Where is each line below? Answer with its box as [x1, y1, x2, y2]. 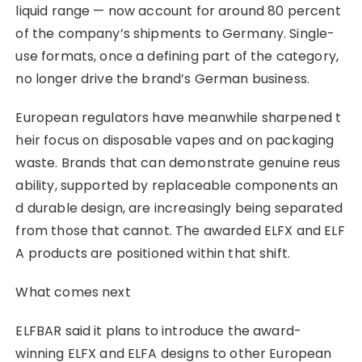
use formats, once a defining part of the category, [15, 46, 343, 65]
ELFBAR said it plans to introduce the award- [15, 321, 302, 340]
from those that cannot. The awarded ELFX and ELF [15, 221, 345, 240]
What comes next [15, 282, 131, 301]
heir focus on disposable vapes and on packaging [15, 130, 338, 149]
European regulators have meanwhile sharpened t [15, 107, 342, 127]
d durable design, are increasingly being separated [15, 198, 347, 217]
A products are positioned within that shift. [15, 243, 291, 263]
